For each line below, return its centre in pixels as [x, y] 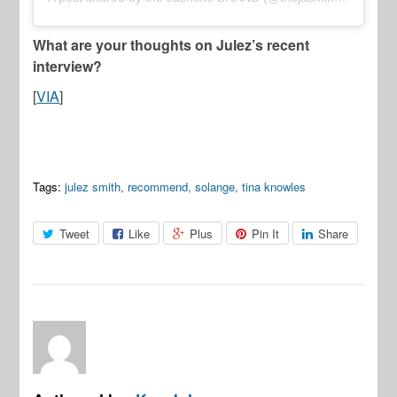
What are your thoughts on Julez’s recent [171, 44]
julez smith [93, 186]
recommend [158, 186]
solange [215, 186]
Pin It [266, 233]
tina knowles [274, 186]
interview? [68, 66]
